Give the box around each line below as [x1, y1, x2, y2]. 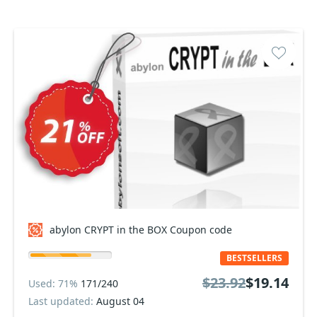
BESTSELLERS [226, 252, 282, 264]
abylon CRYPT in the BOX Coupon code [50, 223, 232, 236]
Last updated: [28, 294, 96, 308]
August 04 [96, 294, 144, 308]
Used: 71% [28, 276, 81, 290]
